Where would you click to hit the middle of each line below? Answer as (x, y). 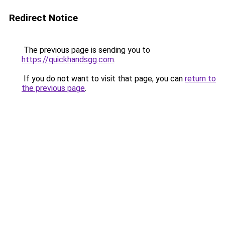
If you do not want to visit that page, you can (103, 79)
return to (200, 79)
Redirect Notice (43, 18)
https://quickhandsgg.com (68, 60)
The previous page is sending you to (86, 50)
